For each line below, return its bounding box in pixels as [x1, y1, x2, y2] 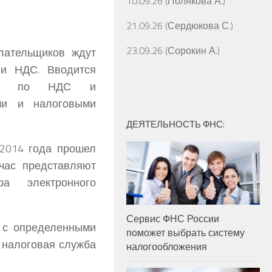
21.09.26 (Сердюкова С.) [126, 18, 233, 33]
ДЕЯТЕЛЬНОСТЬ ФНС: [126, 117, 225, 132]
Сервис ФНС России [126, 211, 219, 226]
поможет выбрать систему [126, 225, 245, 240]
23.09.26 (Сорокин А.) [126, 43, 220, 58]
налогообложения [126, 239, 207, 254]
